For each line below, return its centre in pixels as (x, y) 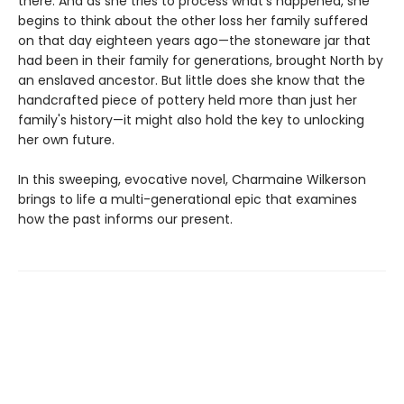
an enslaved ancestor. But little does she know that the (192, 80)
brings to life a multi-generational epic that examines (188, 199)
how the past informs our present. (125, 219)
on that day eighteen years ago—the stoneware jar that (194, 40)
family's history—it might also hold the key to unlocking (191, 119)
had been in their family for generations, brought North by (201, 60)
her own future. (66, 139)
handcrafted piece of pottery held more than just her (188, 100)
